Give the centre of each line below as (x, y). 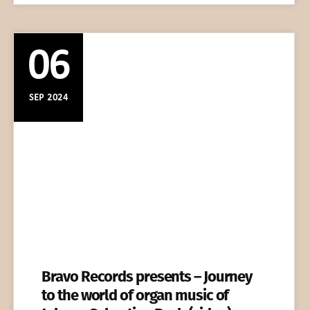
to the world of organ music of (135, 295)
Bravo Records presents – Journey (147, 276)
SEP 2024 (49, 98)
